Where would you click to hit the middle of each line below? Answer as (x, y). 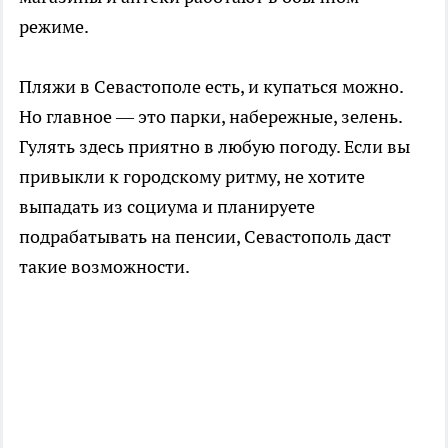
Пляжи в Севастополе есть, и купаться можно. (211, 86)
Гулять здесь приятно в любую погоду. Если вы (214, 146)
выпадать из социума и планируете (167, 206)
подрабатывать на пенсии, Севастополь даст (205, 236)
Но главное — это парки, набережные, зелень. (210, 116)
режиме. (54, 26)
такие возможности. (104, 266)
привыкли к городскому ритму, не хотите (192, 176)
